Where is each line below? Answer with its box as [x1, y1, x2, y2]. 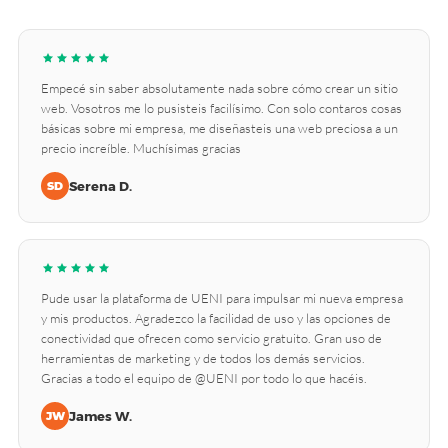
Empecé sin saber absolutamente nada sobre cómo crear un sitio [41, 80, 398, 96]
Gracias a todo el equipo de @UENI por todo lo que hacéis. [41, 370, 367, 386]
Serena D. [69, 178, 132, 194]
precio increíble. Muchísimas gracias [41, 140, 241, 156]
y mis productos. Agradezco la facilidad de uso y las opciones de [41, 310, 391, 326]
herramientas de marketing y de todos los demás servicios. [41, 350, 365, 366]
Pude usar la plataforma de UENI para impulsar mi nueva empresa [41, 290, 403, 306]
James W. [69, 408, 132, 424]
